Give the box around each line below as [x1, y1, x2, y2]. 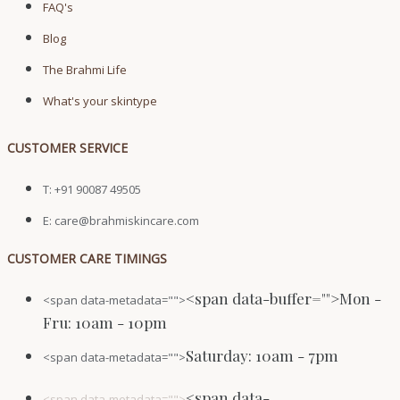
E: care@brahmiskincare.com [43, 212, 199, 229]
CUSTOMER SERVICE [7, 139, 128, 157]
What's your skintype [43, 93, 157, 110]
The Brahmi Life [43, 62, 127, 79]
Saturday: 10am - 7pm [186, 346, 338, 366]
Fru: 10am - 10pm [43, 312, 167, 333]
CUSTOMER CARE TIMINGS [7, 250, 167, 268]
